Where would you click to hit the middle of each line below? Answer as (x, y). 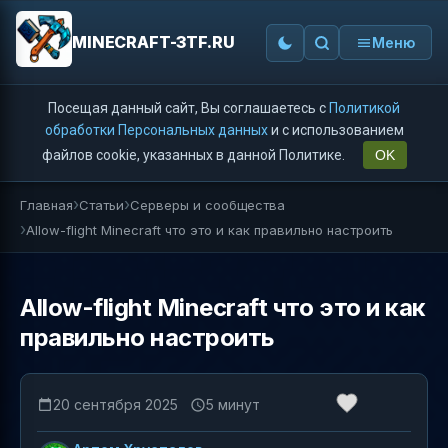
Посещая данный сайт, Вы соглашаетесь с (188, 108)
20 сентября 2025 (115, 404)
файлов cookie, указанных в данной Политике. (194, 155)
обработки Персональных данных (156, 130)
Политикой (364, 108)
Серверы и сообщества (207, 204)
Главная (46, 204)
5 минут (233, 404)
